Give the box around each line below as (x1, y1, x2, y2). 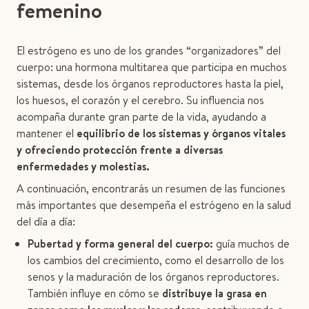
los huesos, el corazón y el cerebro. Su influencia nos (17, 92, 264, 108)
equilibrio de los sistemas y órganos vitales (77, 126, 286, 141)
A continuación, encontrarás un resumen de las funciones (17, 181, 286, 196)
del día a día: (17, 214, 75, 229)
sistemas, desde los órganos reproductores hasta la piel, (17, 76, 283, 91)
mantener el (17, 126, 77, 141)
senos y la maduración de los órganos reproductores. (28, 269, 279, 284)
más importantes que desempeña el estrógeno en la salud (17, 197, 291, 212)
